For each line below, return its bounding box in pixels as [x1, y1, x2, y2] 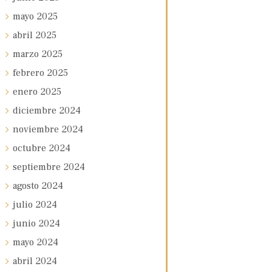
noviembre [12, 123, 61, 136]
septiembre [12, 161, 63, 174]
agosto [12, 180, 41, 192]
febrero [12, 67, 47, 80]
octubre [12, 142, 49, 155]
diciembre [12, 104, 59, 117]
